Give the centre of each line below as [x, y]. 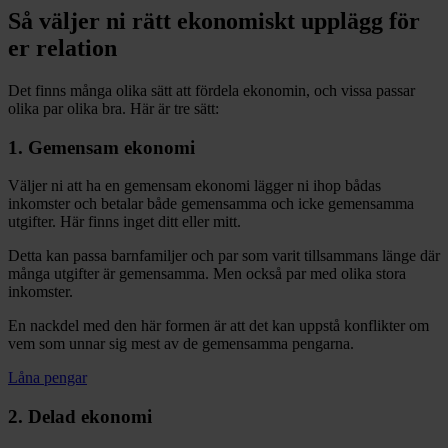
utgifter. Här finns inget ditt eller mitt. [124, 222]
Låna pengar [47, 378]
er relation [62, 48]
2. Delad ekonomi [80, 417]
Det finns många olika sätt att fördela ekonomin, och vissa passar [211, 90]
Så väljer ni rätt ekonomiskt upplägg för [214, 21]
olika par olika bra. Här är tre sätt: [113, 108]
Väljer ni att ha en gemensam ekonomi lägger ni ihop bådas [194, 186]
